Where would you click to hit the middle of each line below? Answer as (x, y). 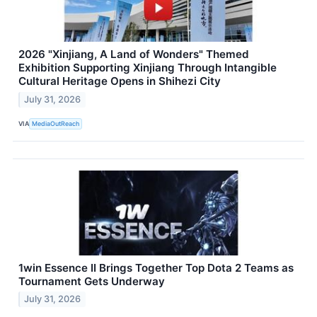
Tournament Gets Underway (92, 281)
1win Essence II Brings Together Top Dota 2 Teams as (156, 267)
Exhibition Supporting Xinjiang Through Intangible (148, 67)
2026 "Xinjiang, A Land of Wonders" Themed (134, 54)
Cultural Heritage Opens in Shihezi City (120, 81)
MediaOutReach (56, 124)
